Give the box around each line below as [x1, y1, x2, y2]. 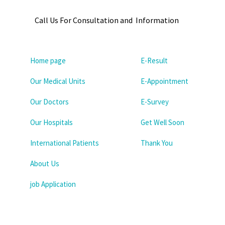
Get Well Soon [141, 117, 184, 127]
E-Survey [141, 96, 169, 106]
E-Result [141, 55, 168, 65]
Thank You [141, 138, 173, 148]
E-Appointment [141, 76, 188, 86]
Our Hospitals [30, 117, 73, 127]
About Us [30, 158, 59, 168]
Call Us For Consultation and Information [34, 15, 179, 25]
